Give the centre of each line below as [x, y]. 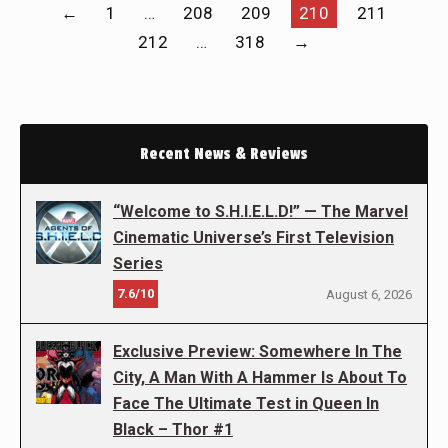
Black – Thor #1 [173, 429]
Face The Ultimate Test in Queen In [246, 403]
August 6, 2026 [369, 294]
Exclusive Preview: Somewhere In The [257, 351]
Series [138, 263]
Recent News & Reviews [224, 154]
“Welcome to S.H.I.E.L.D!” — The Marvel [260, 211]
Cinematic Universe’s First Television [253, 237]
